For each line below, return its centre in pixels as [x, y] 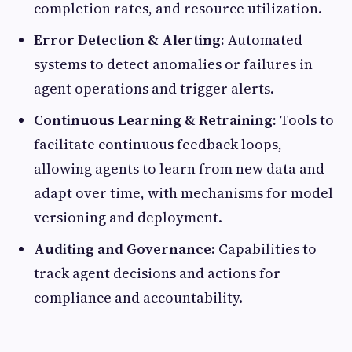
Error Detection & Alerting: [129, 39]
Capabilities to [266, 248]
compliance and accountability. [138, 297]
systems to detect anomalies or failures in [173, 64]
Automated [264, 39]
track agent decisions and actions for [157, 273]
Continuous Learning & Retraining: [155, 119]
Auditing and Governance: [125, 248]
